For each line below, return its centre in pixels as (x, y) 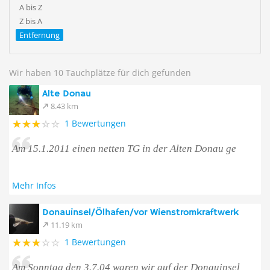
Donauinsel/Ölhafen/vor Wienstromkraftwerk (140, 213)
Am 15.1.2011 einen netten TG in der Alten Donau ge (124, 149)
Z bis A (31, 21)
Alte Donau (67, 94)
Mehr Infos (34, 185)
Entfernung (39, 35)
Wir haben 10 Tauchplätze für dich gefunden (100, 73)
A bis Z (31, 7)
